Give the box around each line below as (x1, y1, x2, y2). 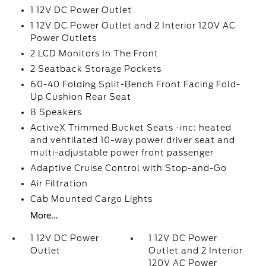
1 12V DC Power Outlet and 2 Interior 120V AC (30, 21, 236, 31)
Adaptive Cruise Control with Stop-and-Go (30, 163, 227, 173)
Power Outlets (30, 33, 97, 43)
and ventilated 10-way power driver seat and (30, 135, 235, 145)
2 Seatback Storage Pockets (30, 64, 161, 74)
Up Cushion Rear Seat (30, 92, 131, 102)
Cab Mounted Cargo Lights (30, 194, 153, 204)
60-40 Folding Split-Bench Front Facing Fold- (30, 80, 240, 90)
